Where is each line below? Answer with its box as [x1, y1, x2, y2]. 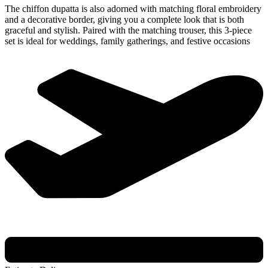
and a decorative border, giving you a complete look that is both [5, 14, 244, 25]
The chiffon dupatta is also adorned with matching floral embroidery [5, 3, 261, 14]
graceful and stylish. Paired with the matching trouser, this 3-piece [5, 25, 252, 35]
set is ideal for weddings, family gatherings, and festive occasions [5, 35, 250, 46]
